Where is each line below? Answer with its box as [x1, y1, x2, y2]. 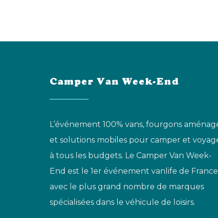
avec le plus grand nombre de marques [50, 182, 204, 191]
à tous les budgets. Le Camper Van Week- [50, 151, 212, 160]
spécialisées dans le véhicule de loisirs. [50, 198, 195, 207]
